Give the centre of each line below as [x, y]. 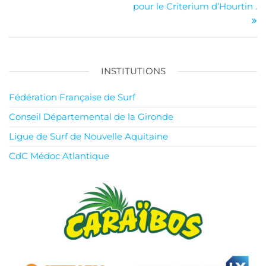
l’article [42, 19]
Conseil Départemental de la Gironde [91, 117]
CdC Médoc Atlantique [59, 156]
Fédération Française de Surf [72, 97]
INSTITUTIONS [133, 71]
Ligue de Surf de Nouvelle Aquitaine [88, 136]
